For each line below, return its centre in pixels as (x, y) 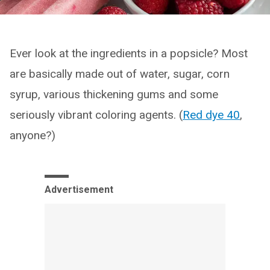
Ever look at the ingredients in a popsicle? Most (129, 54)
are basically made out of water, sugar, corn (120, 74)
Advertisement (79, 190)
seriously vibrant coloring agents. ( (96, 115)
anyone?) (33, 136)
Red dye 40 (211, 115)
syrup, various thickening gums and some (114, 95)
